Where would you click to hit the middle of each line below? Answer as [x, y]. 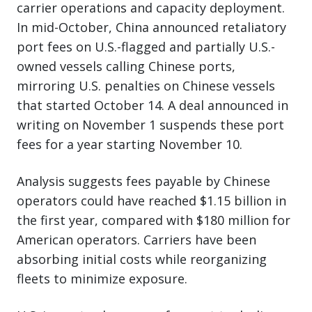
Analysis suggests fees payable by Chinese [143, 181]
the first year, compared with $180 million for [154, 220]
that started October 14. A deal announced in [153, 105]
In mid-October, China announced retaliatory [151, 27]
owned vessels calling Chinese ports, [126, 66]
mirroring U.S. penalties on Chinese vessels [146, 85]
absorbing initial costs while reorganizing [142, 259]
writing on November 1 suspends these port [150, 124]
